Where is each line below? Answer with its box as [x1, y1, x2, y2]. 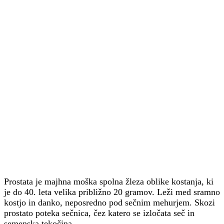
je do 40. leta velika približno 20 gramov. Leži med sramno [4, 187, 220, 197]
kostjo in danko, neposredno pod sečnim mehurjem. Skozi [4, 197, 215, 208]
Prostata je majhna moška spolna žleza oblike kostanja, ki [4, 176, 213, 187]
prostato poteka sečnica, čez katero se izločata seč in [4, 208, 194, 218]
